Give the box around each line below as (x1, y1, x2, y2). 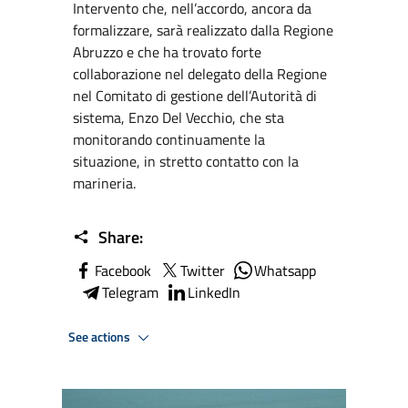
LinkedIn (188, 281, 240, 303)
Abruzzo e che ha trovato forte (73, 41, 261, 63)
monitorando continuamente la (73, 128, 265, 150)
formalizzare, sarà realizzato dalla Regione (73, 19, 333, 41)
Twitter (180, 260, 225, 281)
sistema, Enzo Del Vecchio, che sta (73, 107, 284, 128)
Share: (95, 225, 143, 250)
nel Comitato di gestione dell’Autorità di (73, 85, 317, 107)
